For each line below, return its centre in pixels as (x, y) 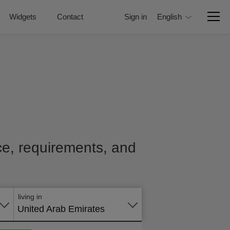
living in (30, 197)
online (145, 179)
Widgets (23, 17)
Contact (70, 17)
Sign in (136, 17)
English (169, 17)
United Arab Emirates (61, 209)
